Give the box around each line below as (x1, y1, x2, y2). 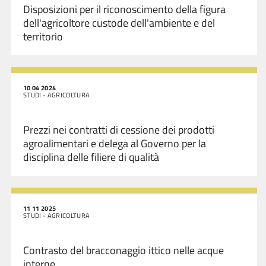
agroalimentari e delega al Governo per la (23, 135, 206, 151)
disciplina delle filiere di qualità (23, 149, 159, 165)
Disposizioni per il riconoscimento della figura (23, 1, 226, 17)
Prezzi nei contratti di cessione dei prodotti (23, 122, 214, 138)
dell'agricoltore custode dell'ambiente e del (23, 15, 215, 31)
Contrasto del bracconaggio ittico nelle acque (23, 242, 224, 258)
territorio (23, 28, 63, 45)
